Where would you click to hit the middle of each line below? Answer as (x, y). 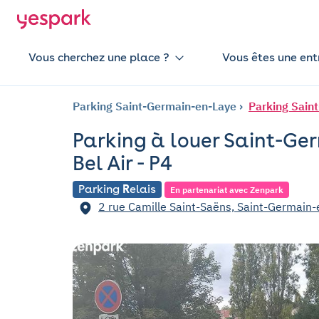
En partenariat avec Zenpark (227, 190)
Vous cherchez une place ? (99, 57)
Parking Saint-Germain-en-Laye (155, 106)
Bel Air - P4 (122, 163)
